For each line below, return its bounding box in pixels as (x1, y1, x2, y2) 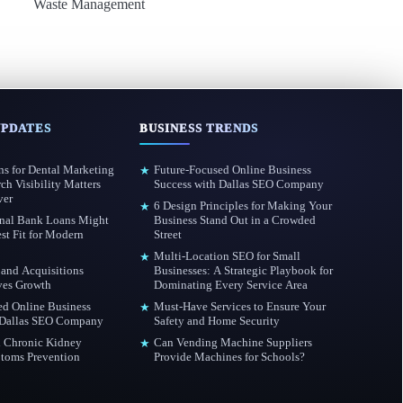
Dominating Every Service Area (153, 278, 308, 291)
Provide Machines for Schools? (153, 350, 305, 363)
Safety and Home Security (153, 314, 280, 327)
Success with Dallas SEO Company (153, 177, 324, 191)
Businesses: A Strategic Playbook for (153, 264, 333, 277)
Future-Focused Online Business (153, 163, 311, 176)
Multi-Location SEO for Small (153, 249, 300, 263)
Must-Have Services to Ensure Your (153, 300, 326, 313)
